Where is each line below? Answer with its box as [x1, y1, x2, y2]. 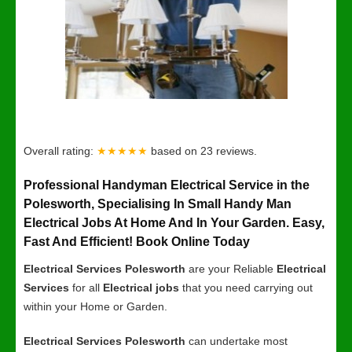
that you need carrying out [179, 281, 313, 294]
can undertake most [185, 335, 288, 347]
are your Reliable [185, 262, 277, 275]
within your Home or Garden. [24, 300, 167, 313]
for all [69, 281, 103, 294]
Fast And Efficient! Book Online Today [24, 235, 250, 248]
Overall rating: [24, 145, 97, 157]
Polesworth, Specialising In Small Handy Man [24, 197, 291, 211]
